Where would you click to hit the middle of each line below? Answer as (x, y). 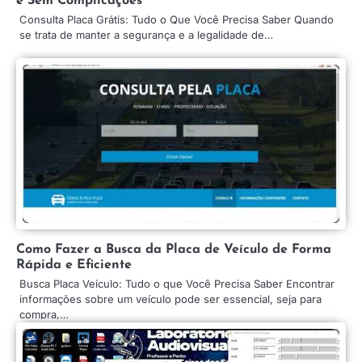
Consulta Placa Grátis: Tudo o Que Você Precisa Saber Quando (177, 19)
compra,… (44, 314)
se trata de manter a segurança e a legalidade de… (146, 34)
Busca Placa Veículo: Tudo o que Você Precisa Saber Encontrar (177, 283)
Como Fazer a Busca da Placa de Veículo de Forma (174, 249)
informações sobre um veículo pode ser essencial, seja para (170, 299)
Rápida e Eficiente (74, 265)
